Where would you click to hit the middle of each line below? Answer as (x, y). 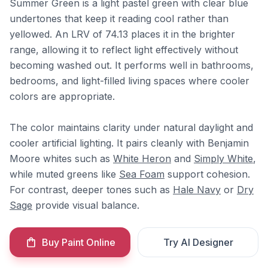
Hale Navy (197, 190)
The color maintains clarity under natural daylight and (131, 127)
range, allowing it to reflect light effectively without (124, 50)
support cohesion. (207, 174)
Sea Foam (142, 174)
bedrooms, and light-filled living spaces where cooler (130, 81)
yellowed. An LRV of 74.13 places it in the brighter (122, 34)
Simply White (223, 159)
